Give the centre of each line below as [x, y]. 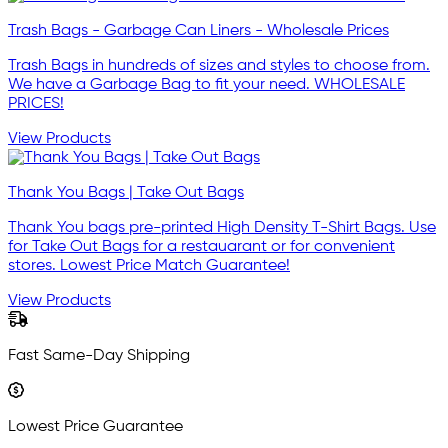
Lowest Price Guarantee [95, 427]
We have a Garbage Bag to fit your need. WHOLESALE [206, 85]
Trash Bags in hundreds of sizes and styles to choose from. [219, 66]
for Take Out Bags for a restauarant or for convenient [201, 247]
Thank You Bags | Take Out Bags [126, 193]
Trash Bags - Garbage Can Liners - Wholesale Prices [198, 31]
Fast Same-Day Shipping [99, 356]
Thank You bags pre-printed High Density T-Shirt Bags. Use [222, 228]
